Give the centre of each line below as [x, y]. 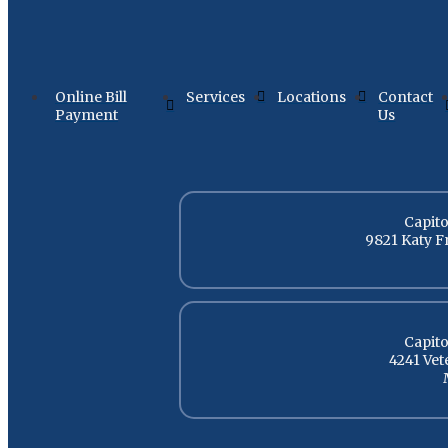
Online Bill [91, 96]
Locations [312, 96]
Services [216, 96]
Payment [86, 114]
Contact [406, 96]
